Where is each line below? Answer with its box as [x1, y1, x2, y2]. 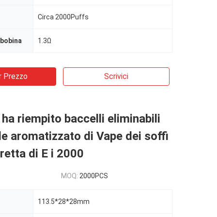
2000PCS [79, 172, 108, 180]
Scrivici [104, 72, 128, 81]
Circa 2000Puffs [38, 13, 89, 21]
